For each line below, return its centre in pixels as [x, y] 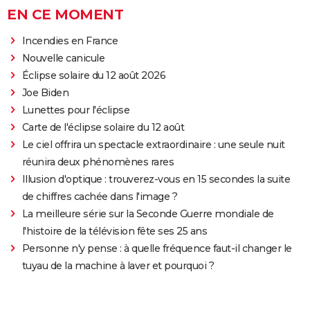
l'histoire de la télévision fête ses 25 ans [115, 231]
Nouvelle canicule [63, 58]
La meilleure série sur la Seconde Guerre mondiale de [148, 213]
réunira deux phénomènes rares [98, 162]
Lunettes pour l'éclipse [76, 110]
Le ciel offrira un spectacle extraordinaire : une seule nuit [153, 144]
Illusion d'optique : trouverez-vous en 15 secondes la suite [156, 179]
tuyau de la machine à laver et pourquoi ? [118, 265]
